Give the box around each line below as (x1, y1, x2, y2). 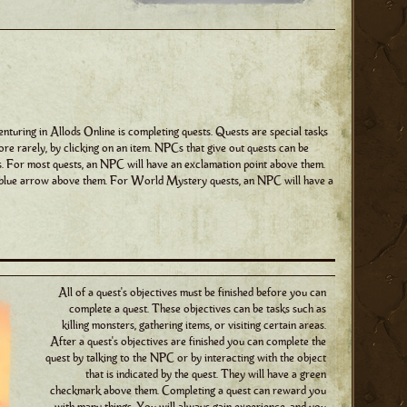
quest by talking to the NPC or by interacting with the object (45, 350, 326, 367)
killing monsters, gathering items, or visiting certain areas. (62, 317, 326, 334)
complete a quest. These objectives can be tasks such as (69, 301, 326, 318)
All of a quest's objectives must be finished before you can (58, 284, 326, 302)
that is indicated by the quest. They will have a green (85, 366, 326, 383)
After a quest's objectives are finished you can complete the (50, 333, 326, 351)
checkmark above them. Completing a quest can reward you (50, 382, 326, 400)
